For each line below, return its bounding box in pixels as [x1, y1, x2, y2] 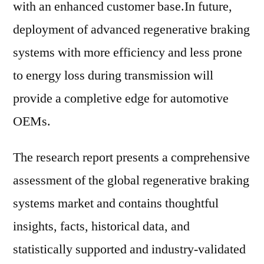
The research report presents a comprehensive [13, 149, 250, 166]
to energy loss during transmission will [13, 67, 213, 84]
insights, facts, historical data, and [13, 218, 190, 235]
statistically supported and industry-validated [13, 241, 246, 258]
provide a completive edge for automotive [13, 90, 229, 107]
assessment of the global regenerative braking [13, 172, 249, 189]
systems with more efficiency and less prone [13, 44, 242, 61]
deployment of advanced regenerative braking [13, 21, 250, 38]
